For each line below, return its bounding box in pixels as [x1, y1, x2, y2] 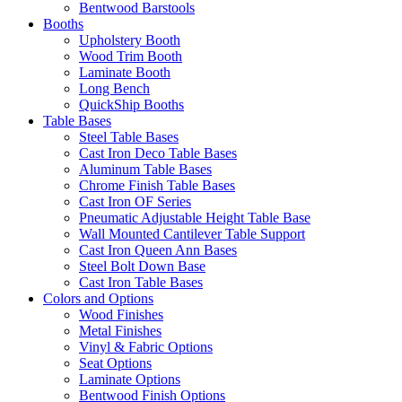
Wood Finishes [79, 306, 163, 322]
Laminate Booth [79, 64, 170, 80]
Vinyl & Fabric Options [79, 338, 213, 354]
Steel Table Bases [79, 128, 179, 144]
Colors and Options [43, 290, 153, 306]
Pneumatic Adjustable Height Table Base [79, 209, 310, 225]
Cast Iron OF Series [79, 193, 191, 209]
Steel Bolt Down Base [79, 258, 205, 274]
